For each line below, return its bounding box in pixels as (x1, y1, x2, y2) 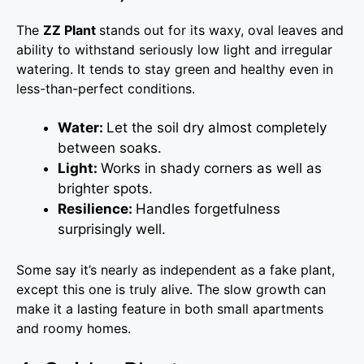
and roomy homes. (16, 320, 131, 337)
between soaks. (58, 139, 162, 156)
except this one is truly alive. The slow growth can (16, 281, 326, 298)
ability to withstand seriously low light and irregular (16, 41, 332, 58)
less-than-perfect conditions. (16, 80, 195, 97)
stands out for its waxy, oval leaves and (99, 21, 344, 38)
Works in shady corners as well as (101, 159, 322, 176)
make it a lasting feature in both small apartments (16, 301, 323, 318)
